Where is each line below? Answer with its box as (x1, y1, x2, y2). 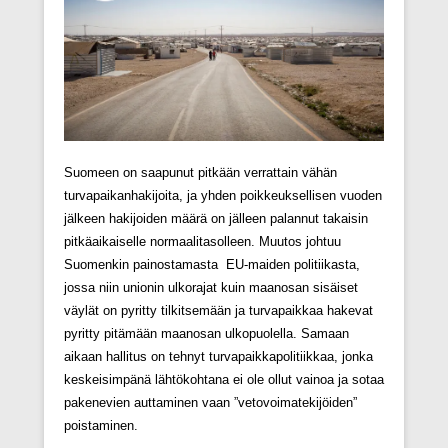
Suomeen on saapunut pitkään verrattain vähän (64, 164, 337, 180)
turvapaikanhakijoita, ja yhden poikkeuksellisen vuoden (64, 187, 382, 203)
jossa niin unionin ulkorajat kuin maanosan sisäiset (64, 279, 358, 295)
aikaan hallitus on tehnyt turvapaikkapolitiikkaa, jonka (64, 348, 373, 364)
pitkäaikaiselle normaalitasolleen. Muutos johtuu (64, 233, 341, 249)
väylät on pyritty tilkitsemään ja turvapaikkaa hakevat (64, 302, 373, 318)
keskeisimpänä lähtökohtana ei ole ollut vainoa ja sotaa (64, 371, 384, 387)
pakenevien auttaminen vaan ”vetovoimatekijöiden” (64, 394, 357, 410)
